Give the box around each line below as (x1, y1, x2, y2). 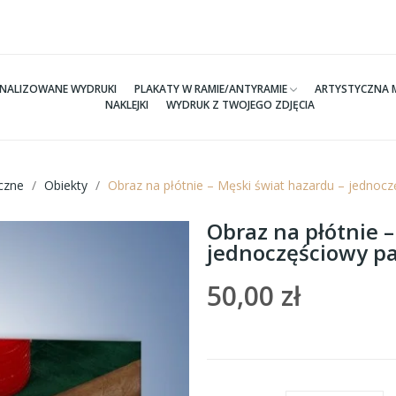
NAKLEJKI (104, 97, 148, 112)
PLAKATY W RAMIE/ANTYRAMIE (134, 81, 288, 96)
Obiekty (44, 177, 88, 194)
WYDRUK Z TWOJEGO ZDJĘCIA (165, 97, 315, 112)
